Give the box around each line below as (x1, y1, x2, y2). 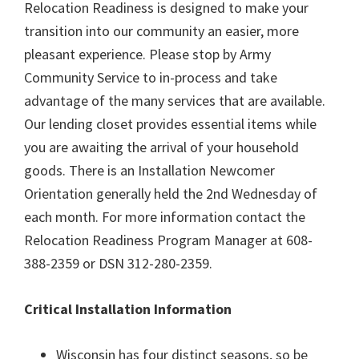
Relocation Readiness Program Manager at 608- (24, 231, 313, 249)
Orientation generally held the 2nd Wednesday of (24, 184, 317, 203)
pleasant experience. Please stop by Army (24, 45, 271, 63)
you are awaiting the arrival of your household (24, 138, 299, 156)
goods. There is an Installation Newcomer (24, 161, 275, 179)
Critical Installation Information (24, 300, 232, 318)
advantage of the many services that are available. (24, 91, 325, 110)
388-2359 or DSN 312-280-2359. (24, 254, 212, 272)
